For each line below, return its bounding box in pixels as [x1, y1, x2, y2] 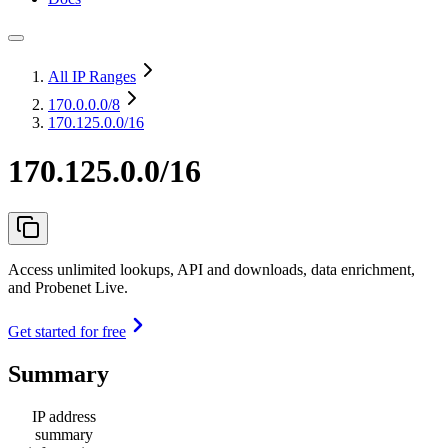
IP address [32, 407, 96, 425]
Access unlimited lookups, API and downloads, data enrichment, [8, 260, 415, 278]
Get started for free [8, 322, 126, 340]
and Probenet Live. [8, 278, 128, 296]
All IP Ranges [48, 68, 136, 85]
